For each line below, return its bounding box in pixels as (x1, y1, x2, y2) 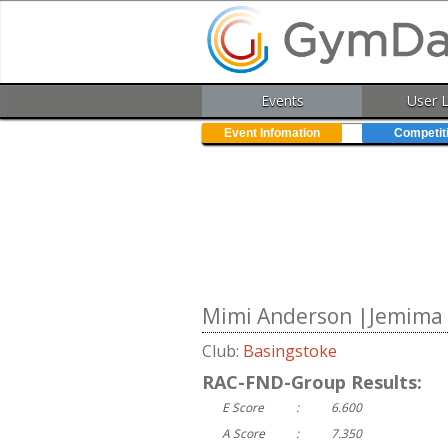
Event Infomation (224, 126, 320, 141)
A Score (222, 425, 265, 443)
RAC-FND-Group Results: (202, 370, 422, 395)
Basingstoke (243, 340, 337, 363)
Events (260, 91, 304, 111)
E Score (222, 399, 264, 417)
